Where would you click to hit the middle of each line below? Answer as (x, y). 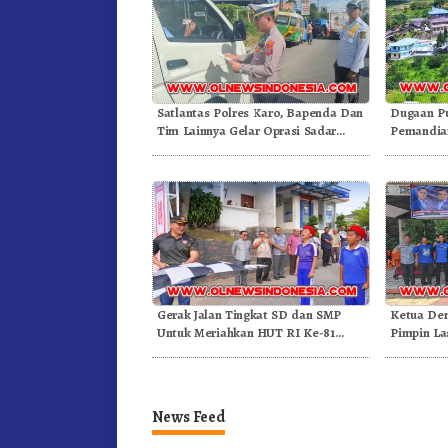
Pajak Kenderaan (205, 148)
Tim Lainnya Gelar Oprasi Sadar (247, 130)
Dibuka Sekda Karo (212, 350)
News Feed (188, 417)
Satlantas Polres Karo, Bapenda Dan (260, 112)
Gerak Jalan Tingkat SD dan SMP (249, 314)
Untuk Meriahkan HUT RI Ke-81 (246, 332)
